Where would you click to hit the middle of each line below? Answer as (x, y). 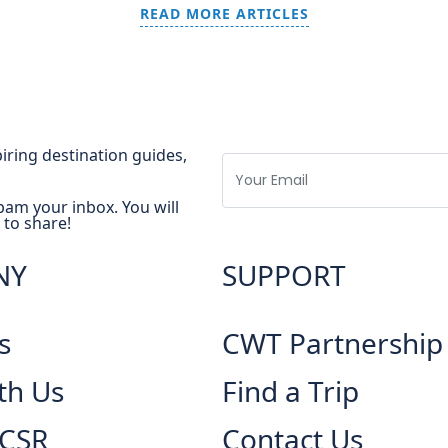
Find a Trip (290, 391)
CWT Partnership (332, 343)
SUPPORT (284, 275)
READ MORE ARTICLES (224, 14)
